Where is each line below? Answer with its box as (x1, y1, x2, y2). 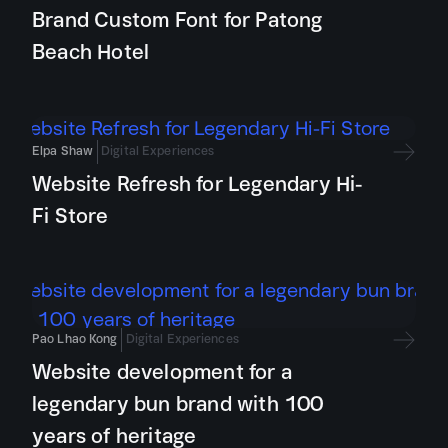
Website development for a (32, 354, 292, 389)
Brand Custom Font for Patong (32, 2, 323, 37)
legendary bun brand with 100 (32, 386, 324, 421)
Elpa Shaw (32, 140, 94, 161)
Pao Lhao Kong (32, 328, 118, 349)
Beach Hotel (32, 34, 150, 69)
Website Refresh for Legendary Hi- (32, 166, 363, 201)
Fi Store (32, 198, 109, 233)
